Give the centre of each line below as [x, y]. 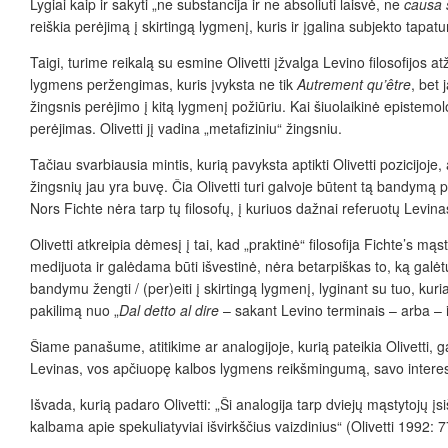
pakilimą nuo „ [74, 310]
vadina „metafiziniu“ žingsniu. [250, 128]
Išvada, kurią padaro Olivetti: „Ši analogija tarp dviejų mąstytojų [231, 404]
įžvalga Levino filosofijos [348, 62]
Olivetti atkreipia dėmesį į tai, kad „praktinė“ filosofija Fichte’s [221, 244]
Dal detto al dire [169, 310]
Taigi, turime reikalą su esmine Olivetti [150, 62]
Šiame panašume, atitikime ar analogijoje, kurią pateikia [208, 346]
